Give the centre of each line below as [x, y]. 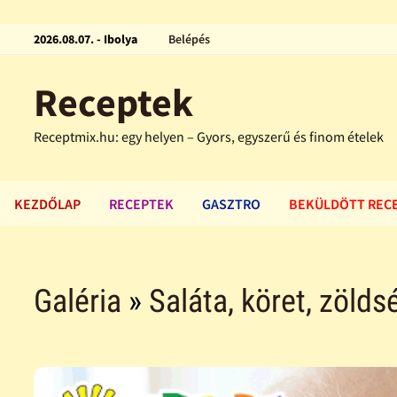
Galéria [78, 302]
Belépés [190, 39]
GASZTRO [231, 204]
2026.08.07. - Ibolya [86, 39]
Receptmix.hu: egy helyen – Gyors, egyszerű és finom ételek [209, 136]
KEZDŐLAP [47, 204]
